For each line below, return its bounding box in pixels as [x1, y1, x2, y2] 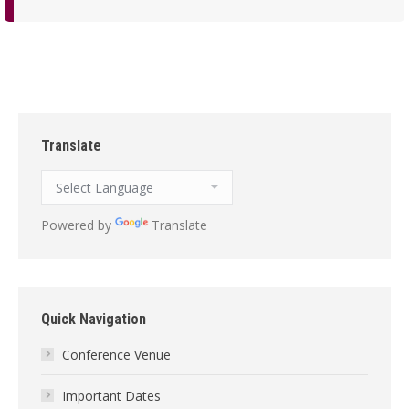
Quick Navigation [41, 310, 146, 328]
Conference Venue [62, 346, 171, 363]
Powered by [41, 216, 115, 234]
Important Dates [62, 387, 161, 404]
